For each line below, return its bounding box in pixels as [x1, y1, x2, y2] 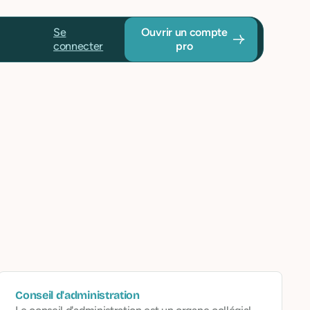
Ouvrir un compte [140, 26, 228, 39]
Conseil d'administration [15, 289, 140, 302]
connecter [53, 39, 104, 53]
